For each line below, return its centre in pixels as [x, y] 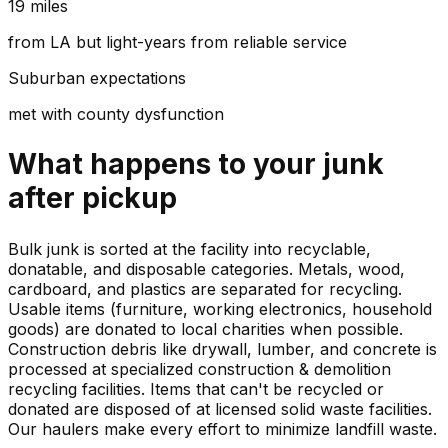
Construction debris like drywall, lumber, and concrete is [222, 348]
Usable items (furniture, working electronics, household [220, 308]
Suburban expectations [97, 78]
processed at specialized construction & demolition [199, 368]
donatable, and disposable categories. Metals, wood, [206, 268]
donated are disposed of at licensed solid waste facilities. [220, 408]
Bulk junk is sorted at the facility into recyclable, [189, 248]
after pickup [92, 198]
